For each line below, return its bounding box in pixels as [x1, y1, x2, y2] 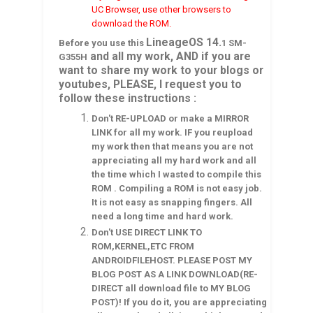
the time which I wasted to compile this [92, 168, 262, 180]
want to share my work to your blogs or [58, 63, 263, 77]
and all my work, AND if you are [87, 49, 251, 63]
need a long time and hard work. [92, 210, 234, 221]
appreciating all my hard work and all [92, 154, 257, 166]
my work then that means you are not [92, 140, 254, 152]
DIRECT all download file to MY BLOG [92, 283, 252, 294]
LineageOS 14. [145, 35, 221, 49]
